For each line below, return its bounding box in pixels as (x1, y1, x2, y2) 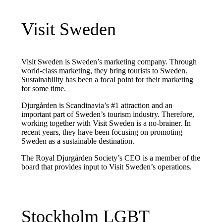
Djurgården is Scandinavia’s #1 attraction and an (21, 101, 172, 110)
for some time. (21, 84, 66, 93)
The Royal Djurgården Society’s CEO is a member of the (21, 154, 200, 163)
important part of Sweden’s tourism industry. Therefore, (21, 110, 194, 119)
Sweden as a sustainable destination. (21, 137, 134, 146)
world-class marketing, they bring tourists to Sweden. (21, 66, 187, 75)
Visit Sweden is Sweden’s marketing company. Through (21, 57, 197, 66)
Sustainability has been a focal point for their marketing (21, 75, 193, 84)
